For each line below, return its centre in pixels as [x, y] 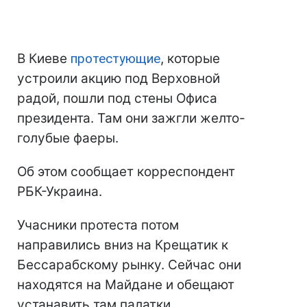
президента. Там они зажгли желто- [131, 119]
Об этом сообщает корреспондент [126, 172]
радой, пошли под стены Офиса [117, 99]
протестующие [115, 59]
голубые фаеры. [68, 138]
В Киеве [44, 59]
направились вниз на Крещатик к [123, 245]
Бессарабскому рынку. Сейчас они [129, 265]
